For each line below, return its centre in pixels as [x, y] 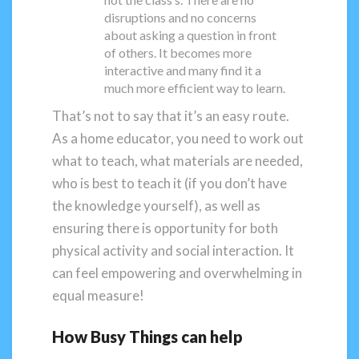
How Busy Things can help [147, 336]
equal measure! [98, 296]
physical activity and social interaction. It [173, 251]
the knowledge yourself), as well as [156, 206]
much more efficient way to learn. [195, 88]
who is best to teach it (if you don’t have [169, 184]
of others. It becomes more [178, 53]
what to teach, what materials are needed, [177, 161]
